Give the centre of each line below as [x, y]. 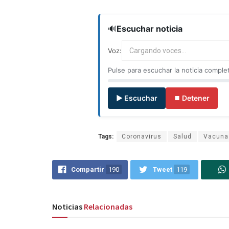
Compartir [88, 170]
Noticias [68, 207]
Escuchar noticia [150, 29]
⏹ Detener [192, 98]
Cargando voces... [158, 51]
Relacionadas [108, 207]
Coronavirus [142, 137]
